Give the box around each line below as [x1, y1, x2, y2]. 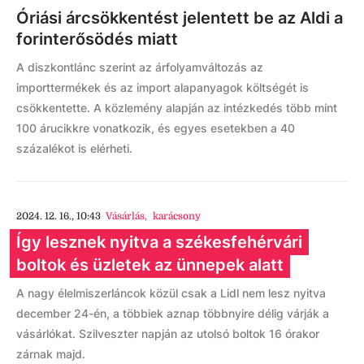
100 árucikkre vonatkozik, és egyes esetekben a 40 [16, 121, 295, 135]
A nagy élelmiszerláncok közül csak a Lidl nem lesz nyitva [16, 286, 326, 300]
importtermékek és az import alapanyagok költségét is [16, 80, 309, 94]
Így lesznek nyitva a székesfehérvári [16, 232, 302, 252]
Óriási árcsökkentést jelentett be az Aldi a [16, 8, 343, 28]
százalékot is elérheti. [16, 141, 132, 155]
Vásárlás [106, 210, 145, 222]
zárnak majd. [16, 347, 85, 361]
